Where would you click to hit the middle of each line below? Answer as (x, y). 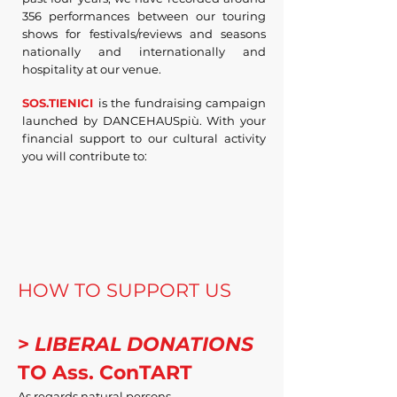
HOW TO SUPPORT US (125, 290)
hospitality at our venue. (92, 69)
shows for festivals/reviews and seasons (144, 34)
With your (236, 121)
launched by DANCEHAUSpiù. (115, 121)
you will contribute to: (85, 156)
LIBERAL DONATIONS (144, 344)
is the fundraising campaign (182, 103)
